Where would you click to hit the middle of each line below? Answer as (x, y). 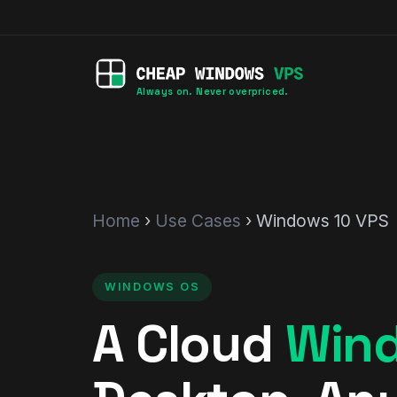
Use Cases (198, 221)
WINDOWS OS (152, 286)
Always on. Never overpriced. (213, 91)
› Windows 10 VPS (315, 221)
